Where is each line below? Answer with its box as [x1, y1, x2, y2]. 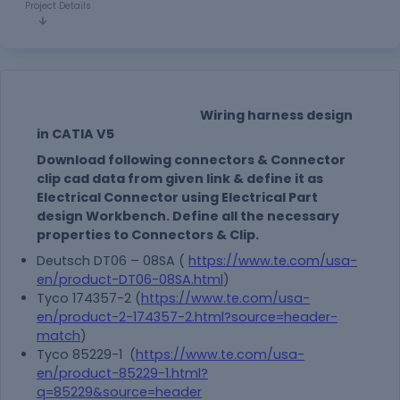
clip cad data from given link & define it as [37, 170, 323, 187]
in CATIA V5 [37, 125, 117, 143]
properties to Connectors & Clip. [37, 226, 259, 244]
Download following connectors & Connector [37, 151, 346, 169]
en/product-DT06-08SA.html [37, 271, 223, 288]
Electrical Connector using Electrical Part [37, 188, 318, 206]
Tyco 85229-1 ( [37, 346, 136, 363]
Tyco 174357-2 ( [37, 289, 141, 307]
